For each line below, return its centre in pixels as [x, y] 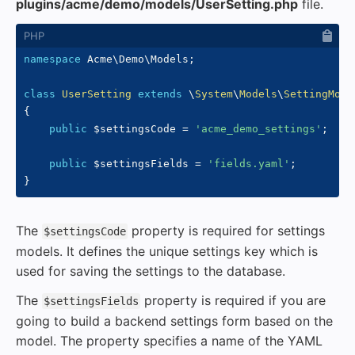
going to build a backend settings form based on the [174, 321]
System [214, 94]
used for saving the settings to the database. [151, 271]
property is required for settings [226, 230]
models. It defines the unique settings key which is [167, 251]
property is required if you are [233, 300]
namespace [52, 59]
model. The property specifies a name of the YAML [169, 340]
